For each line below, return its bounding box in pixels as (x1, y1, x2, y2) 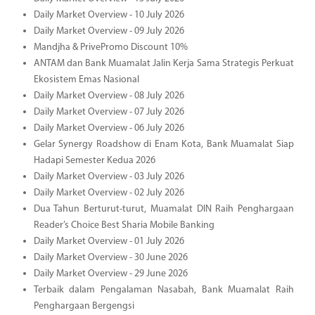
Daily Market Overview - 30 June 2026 (33, 252, 188, 263)
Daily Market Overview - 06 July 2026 (33, 122, 184, 134)
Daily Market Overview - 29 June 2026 (33, 268, 188, 279)
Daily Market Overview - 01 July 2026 (33, 236, 184, 247)
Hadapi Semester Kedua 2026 (33, 155, 155, 166)
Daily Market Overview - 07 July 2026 (33, 106, 184, 117)
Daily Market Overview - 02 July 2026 (33, 187, 184, 198)
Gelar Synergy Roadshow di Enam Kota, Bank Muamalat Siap (33, 139, 294, 150)
